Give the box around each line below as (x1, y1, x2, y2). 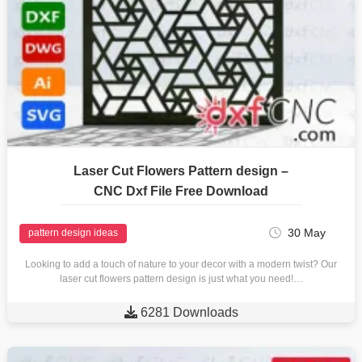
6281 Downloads (140, 305, 238, 319)
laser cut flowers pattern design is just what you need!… (59, 272, 303, 284)
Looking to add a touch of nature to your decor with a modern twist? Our (25, 258, 337, 270)
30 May (288, 225, 326, 239)
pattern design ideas (27, 227, 118, 239)
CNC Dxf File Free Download (94, 183, 268, 198)
